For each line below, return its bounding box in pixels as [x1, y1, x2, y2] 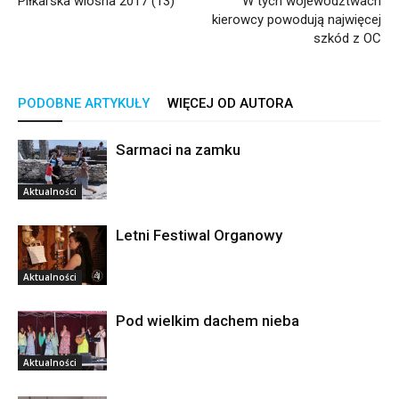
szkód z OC [313, 30, 381, 46]
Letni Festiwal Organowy [116, 226, 282, 244]
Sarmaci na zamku [116, 141, 240, 159]
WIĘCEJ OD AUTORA [167, 95, 293, 111]
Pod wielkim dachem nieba [116, 312, 299, 330]
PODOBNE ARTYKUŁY [18, 95, 150, 111]
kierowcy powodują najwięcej [212, 12, 381, 28]
